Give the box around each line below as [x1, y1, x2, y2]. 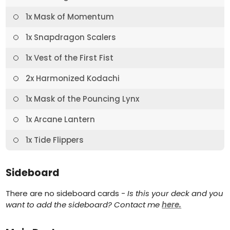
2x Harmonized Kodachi [24, 73, 120, 84]
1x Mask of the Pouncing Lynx [24, 93, 140, 104]
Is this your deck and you [127, 188, 224, 199]
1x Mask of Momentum [24, 11, 114, 22]
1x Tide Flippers [24, 135, 84, 145]
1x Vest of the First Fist [24, 52, 114, 63]
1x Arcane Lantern [24, 114, 95, 125]
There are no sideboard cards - [6, 188, 128, 199]
